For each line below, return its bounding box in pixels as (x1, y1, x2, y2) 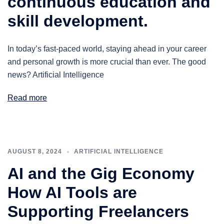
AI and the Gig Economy (7, 164, 194, 182)
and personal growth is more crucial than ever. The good (7, 57, 206, 66)
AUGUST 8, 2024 (7, 148, 62, 155)
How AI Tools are (7, 183, 137, 201)
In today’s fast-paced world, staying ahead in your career (7, 44, 206, 53)
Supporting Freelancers (7, 202, 189, 220)
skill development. (7, 12, 148, 30)
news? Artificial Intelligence (7, 70, 104, 79)
